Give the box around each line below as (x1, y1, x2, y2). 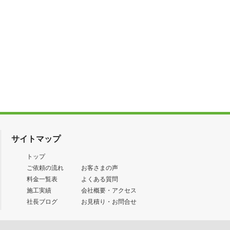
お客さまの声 (81, 164, 118, 171)
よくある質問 (81, 176, 118, 183)
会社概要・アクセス (81, 187, 137, 194)
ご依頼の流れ (27, 164, 64, 171)
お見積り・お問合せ (81, 198, 137, 205)
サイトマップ (11, 135, 61, 143)
